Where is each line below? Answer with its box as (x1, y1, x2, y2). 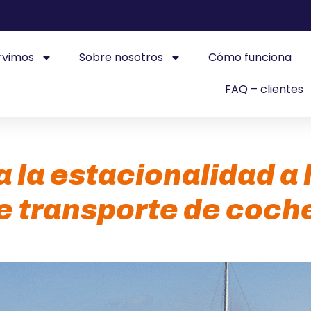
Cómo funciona (208, 49, 292, 65)
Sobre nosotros (79, 49, 164, 65)
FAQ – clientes (224, 81, 303, 97)
